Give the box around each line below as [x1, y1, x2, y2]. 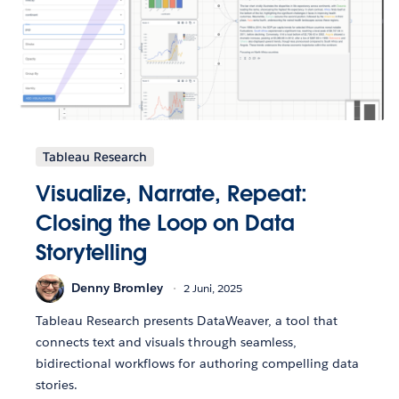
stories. [36, 376, 78, 393]
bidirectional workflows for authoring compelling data [36, 354, 360, 371]
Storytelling [36, 238, 147, 266]
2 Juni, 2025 [183, 281, 242, 297]
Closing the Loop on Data [36, 208, 295, 237]
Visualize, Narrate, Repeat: [36, 179, 307, 208]
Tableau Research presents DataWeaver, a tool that [36, 312, 338, 329]
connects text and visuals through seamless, [36, 333, 297, 350]
